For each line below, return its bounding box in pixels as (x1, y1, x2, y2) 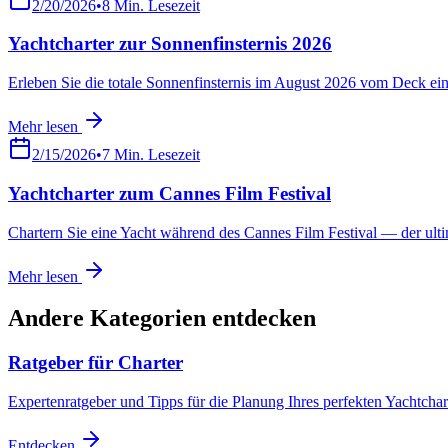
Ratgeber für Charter (8, 352, 183, 374)
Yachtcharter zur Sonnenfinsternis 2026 (8, 33, 332, 55)
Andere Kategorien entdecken (8, 305, 316, 332)
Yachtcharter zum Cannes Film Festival (8, 182, 331, 204)
